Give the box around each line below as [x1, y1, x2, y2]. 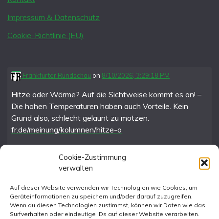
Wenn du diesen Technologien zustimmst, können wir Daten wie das [10, 201, 205, 209]
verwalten [59, 163, 93, 173]
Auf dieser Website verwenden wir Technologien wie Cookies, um [10, 184, 197, 191]
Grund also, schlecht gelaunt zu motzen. [11, 112, 149, 123]
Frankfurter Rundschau [21, 71, 91, 79]
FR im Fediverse [35, 170, 91, 180]
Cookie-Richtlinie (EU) [7, 30, 84, 40]
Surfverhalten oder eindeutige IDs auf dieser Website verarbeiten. [10, 210, 199, 218]
